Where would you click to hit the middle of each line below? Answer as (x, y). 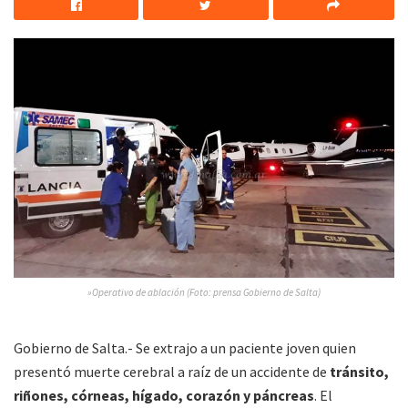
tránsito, (358, 372)
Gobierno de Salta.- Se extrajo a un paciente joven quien (185, 348)
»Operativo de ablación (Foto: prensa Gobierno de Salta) (204, 293)
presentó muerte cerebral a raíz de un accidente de (170, 372)
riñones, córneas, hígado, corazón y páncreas (164, 396)
